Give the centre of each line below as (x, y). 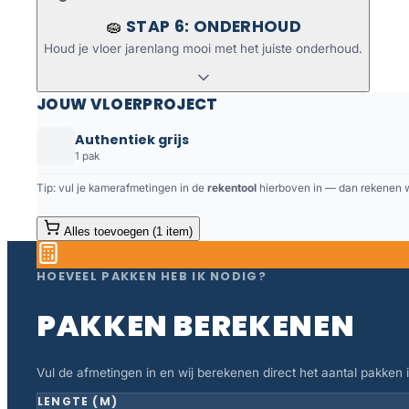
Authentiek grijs (132, 139)
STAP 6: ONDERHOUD (214, 26)
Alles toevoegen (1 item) (128, 232)
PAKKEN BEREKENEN (196, 325)
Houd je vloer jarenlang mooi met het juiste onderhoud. (203, 48)
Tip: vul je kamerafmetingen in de (122, 189)
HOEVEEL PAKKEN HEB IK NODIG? (152, 277)
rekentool (232, 189)
